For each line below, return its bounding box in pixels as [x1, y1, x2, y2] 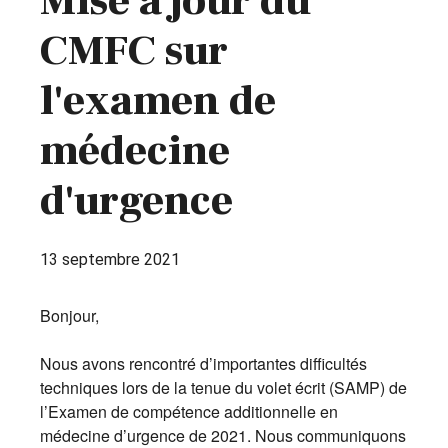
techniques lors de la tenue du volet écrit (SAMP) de [40, 376, 407, 399]
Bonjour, [40, 304, 99, 327]
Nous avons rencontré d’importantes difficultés [40, 352, 367, 375]
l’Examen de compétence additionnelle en [40, 400, 338, 423]
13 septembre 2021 [40, 250, 180, 269]
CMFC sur [40, 24, 228, 78]
